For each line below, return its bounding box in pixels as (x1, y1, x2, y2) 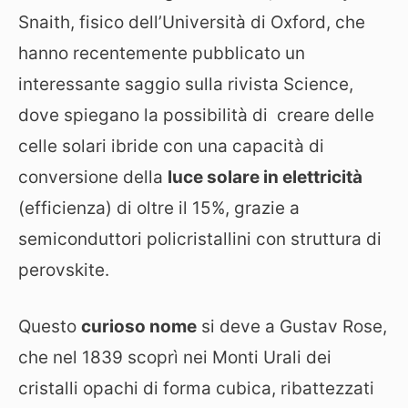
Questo (18, 316, 81, 337)
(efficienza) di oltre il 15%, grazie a (18, 197, 300, 219)
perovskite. (18, 259, 109, 280)
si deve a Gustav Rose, (197, 316, 387, 337)
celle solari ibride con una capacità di (18, 135, 324, 157)
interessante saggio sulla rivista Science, (18, 73, 353, 95)
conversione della (18, 166, 168, 188)
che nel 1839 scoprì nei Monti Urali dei (18, 347, 331, 368)
